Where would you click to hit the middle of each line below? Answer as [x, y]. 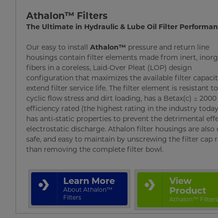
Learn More [89, 181]
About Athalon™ [88, 189]
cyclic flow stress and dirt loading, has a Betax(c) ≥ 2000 [122, 98]
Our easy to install [58, 47]
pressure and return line [168, 47]
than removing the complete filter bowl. [95, 149]
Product [188, 191]
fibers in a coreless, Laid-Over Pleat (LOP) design [109, 67]
